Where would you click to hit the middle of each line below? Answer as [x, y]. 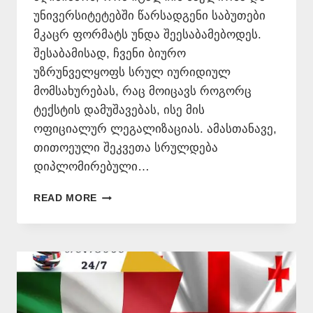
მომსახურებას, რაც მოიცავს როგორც [143, 92]
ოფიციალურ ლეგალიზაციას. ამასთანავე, [155, 129]
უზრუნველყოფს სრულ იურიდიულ [132, 73]
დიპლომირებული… [92, 167]
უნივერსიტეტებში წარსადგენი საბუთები [150, 16]
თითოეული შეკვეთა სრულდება [126, 148]
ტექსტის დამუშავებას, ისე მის [119, 110]
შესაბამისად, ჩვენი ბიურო [110, 54]
